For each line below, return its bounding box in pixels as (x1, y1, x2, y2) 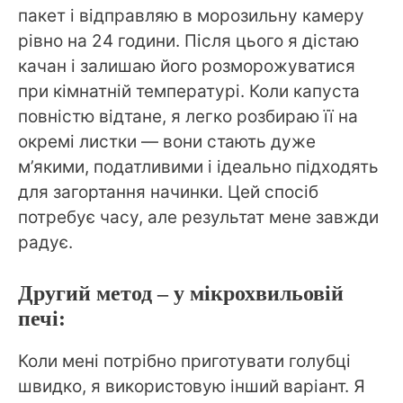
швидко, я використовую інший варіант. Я (18, 376, 365, 398)
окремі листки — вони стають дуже (18, 130, 316, 152)
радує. (18, 231, 73, 253)
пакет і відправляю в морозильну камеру (18, 4, 364, 26)
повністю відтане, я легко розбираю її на (18, 105, 358, 127)
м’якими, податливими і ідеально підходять (18, 156, 379, 177)
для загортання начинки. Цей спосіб (18, 181, 318, 202)
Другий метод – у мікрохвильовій (18, 282, 344, 306)
